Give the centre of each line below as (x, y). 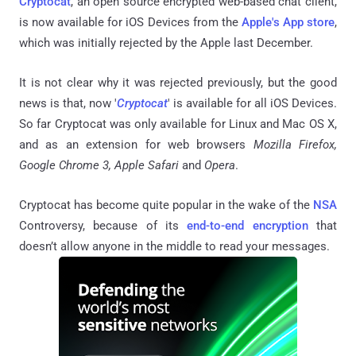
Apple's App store (288, 23)
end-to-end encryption (248, 226)
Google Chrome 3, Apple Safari (101, 166)
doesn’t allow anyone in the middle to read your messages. (174, 247)
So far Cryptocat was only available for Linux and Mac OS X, (178, 124)
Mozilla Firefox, (295, 145)
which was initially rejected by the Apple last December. (166, 43)
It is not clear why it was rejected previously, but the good (178, 83)
